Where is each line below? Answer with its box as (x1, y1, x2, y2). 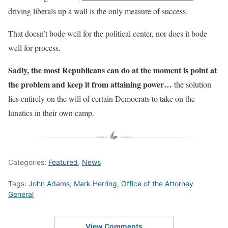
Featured (48, 158, 78, 167)
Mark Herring (74, 179, 117, 188)
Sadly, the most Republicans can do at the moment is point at (8, 64, 217, 76)
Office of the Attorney (121, 179, 193, 188)
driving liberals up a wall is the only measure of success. (8, 6, 188, 17)
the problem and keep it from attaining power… (8, 78, 172, 91)
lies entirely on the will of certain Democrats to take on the (8, 93, 195, 104)
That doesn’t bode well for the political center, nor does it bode (8, 28, 207, 39)
